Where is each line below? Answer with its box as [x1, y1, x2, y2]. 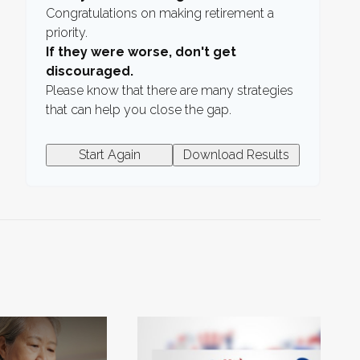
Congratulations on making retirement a [46, 6, 274, 22]
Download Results [183, 147, 289, 163]
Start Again [78, 147, 141, 163]
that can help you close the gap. [46, 102, 231, 118]
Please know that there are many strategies [46, 83, 293, 99]
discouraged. [46, 63, 133, 80]
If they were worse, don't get [46, 44, 236, 60]
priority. [46, 25, 88, 41]
